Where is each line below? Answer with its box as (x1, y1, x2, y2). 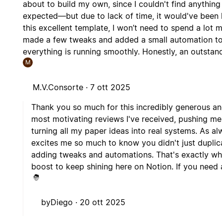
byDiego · (41, 197, 80, 208)
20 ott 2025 (80, 197, 126, 208)
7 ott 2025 (90, 82, 131, 93)
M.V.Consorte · (33, 82, 91, 93)
